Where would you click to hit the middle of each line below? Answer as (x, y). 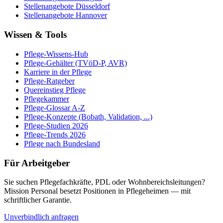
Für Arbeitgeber (37, 163)
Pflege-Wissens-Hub (56, 54)
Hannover (91, 15)
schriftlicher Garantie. (38, 200)
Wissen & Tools (35, 35)
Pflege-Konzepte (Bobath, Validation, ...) (88, 116)
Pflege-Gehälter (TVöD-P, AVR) (75, 63)
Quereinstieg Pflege (55, 90)
